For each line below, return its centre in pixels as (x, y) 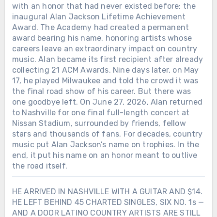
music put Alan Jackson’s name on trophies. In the (106, 145)
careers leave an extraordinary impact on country (105, 49)
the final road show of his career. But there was (101, 92)
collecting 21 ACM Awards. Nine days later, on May (105, 70)
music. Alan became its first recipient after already (108, 60)
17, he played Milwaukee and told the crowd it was (105, 81)
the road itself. (39, 166)
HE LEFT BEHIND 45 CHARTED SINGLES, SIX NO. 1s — (108, 202)
